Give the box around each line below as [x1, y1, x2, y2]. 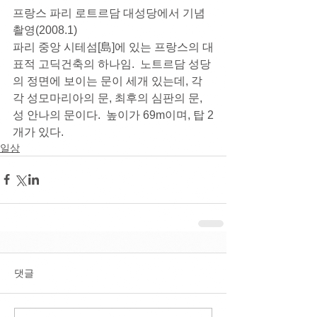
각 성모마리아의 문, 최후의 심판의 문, [13, 91, 205, 104]
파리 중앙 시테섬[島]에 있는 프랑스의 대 [13, 40, 214, 53]
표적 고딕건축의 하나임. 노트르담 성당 [13, 57, 211, 70]
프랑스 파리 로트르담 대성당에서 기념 [13, 6, 205, 19]
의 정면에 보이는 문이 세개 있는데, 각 [13, 74, 202, 87]
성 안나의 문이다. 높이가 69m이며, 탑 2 [13, 108, 214, 121]
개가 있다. [13, 125, 69, 138]
